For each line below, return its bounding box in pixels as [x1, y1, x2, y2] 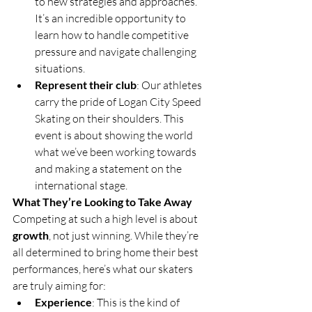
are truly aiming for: [13, 278, 106, 292]
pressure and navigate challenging [35, 44, 198, 58]
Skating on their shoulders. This [35, 111, 186, 125]
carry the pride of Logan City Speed [35, 94, 203, 109]
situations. [35, 61, 85, 75]
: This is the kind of [92, 295, 182, 309]
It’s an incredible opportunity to [35, 10, 188, 25]
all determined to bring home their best [13, 244, 201, 259]
